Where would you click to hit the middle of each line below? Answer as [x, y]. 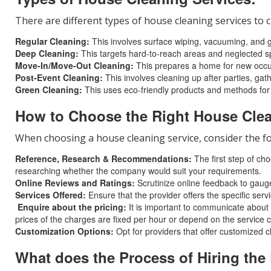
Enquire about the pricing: [72, 207]
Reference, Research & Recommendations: [103, 158]
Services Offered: [51, 195]
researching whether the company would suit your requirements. [138, 171]
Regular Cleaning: [52, 41]
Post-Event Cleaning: [59, 77]
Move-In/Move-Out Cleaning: [74, 65]
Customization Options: [64, 231]
